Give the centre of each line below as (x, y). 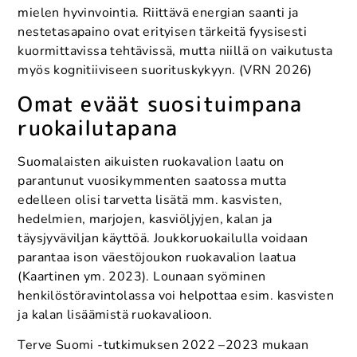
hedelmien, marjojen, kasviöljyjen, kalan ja (145, 219)
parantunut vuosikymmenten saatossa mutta (152, 180)
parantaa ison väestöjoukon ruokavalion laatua (157, 257)
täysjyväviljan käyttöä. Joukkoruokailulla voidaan (163, 238)
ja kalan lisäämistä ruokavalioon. (115, 314)
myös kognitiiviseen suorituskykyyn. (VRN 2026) (165, 71)
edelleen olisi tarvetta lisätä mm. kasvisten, (150, 200)
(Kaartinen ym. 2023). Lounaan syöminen (142, 276)
